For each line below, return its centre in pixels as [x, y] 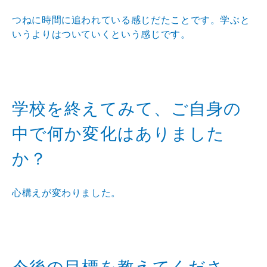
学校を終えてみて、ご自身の [127, 109]
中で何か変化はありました [119, 134]
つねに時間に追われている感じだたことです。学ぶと [131, 20]
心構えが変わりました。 [67, 193]
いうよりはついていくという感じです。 [101, 35]
